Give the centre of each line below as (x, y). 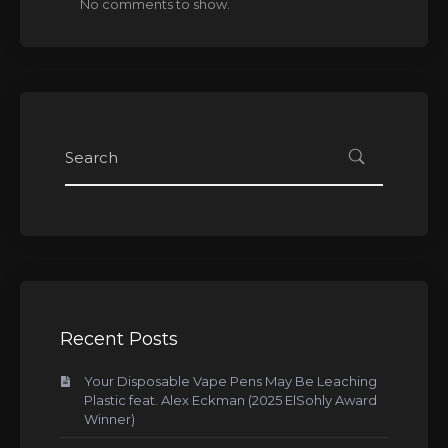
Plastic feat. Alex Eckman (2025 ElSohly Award (230, 400)
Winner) (109, 419)
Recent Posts (119, 339)
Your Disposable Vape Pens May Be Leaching (230, 381)
